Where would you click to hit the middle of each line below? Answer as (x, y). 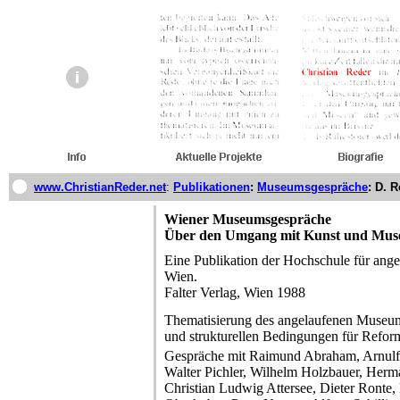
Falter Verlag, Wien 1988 (235, 292)
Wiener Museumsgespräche (248, 219)
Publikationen (212, 187)
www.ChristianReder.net (100, 187)
